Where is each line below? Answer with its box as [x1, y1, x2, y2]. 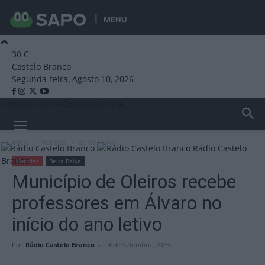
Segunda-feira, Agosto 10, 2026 [12, 73, 134, 85]
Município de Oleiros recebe [12, 170, 236, 193]
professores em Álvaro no [12, 192, 222, 214]
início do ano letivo [12, 213, 162, 235]
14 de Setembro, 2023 [104, 240, 170, 249]
